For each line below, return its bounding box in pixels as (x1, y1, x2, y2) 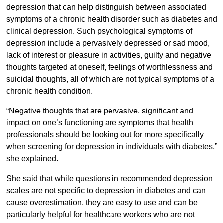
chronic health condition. (6, 87, 95, 96)
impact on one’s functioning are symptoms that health (6, 118, 193, 127)
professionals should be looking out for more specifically (6, 130, 204, 139)
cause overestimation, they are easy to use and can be (6, 198, 198, 207)
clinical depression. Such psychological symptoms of (6, 27, 192, 36)
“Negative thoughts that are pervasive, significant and (6, 107, 193, 115)
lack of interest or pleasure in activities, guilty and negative (6, 51, 211, 60)
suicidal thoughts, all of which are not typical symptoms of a (6, 75, 214, 84)
